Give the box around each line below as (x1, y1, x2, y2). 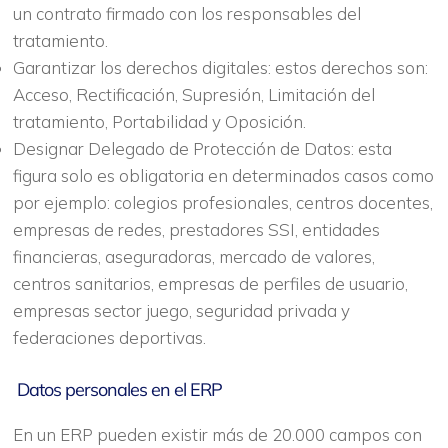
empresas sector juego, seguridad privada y (12, 299, 350, 321)
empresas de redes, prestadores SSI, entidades (12, 218, 380, 240)
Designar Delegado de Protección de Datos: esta (12, 137, 392, 159)
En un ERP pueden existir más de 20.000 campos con (12, 424, 422, 445)
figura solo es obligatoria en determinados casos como (12, 164, 434, 186)
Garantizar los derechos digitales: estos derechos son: (12, 56, 428, 78)
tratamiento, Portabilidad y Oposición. (12, 110, 306, 132)
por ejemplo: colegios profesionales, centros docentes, (12, 191, 433, 213)
